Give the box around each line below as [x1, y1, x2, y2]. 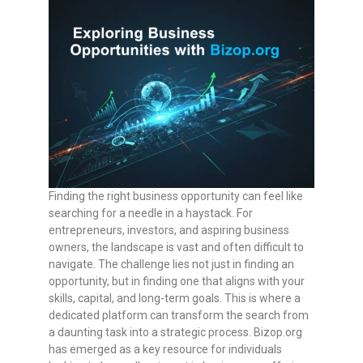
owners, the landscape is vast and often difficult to [49, 241, 304, 254]
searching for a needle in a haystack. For [49, 207, 253, 220]
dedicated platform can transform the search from [49, 309, 309, 322]
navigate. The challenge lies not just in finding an [49, 258, 294, 271]
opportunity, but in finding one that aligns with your [49, 275, 305, 288]
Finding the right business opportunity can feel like [49, 190, 303, 203]
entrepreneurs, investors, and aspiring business [49, 224, 289, 237]
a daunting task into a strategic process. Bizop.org [49, 326, 302, 340]
